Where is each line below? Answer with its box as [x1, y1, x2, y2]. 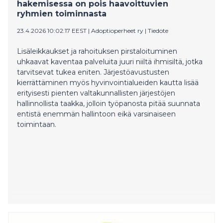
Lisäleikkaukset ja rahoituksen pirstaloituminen [17, 46, 177, 56]
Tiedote [148, 26, 168, 34]
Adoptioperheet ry [91, 26, 143, 34]
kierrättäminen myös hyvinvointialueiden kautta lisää [17, 78, 199, 87]
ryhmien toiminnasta [17, 8, 107, 18]
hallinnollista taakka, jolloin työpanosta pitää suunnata [17, 99, 200, 108]
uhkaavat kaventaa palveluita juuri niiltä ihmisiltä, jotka [17, 57, 203, 66]
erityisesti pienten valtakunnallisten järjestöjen [17, 88, 175, 98]
